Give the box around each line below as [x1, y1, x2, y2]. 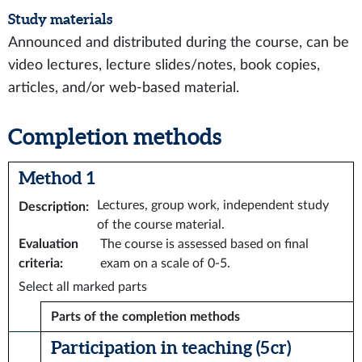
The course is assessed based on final [100, 238, 309, 250]
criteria [19, 257, 60, 270]
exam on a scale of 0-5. [100, 257, 231, 270]
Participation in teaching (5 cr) [51, 337, 291, 357]
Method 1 [19, 167, 95, 187]
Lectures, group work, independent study [97, 199, 329, 212]
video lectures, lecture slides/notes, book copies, [8, 58, 320, 72]
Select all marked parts [19, 280, 147, 293]
